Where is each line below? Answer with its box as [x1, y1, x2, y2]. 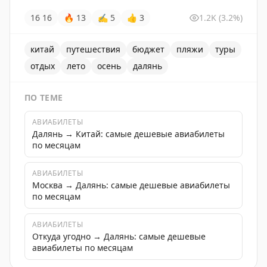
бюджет [132, 44, 164, 55]
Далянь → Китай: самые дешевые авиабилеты [32, 128, 225, 139]
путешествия [66, 44, 120, 55]
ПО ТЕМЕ [24, 92, 63, 103]
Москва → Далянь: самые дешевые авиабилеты [32, 179, 230, 191]
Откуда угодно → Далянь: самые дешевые [32, 231, 206, 242]
